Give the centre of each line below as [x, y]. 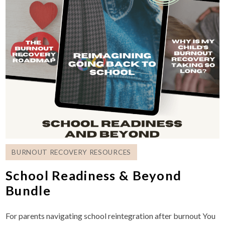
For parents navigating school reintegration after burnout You [111, 215]
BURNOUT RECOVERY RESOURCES [71, 152]
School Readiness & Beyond [94, 175]
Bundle [28, 190]
